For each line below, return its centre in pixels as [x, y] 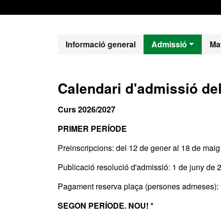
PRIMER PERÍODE [92, 129]
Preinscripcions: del [92, 148]
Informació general [101, 44]
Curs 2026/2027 [87, 109]
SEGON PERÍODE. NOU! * [106, 205]
